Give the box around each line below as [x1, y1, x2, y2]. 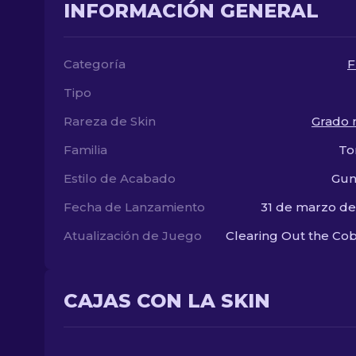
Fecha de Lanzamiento [64, 199, 205, 215]
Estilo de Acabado [64, 171, 176, 186]
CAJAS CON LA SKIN [64, 289, 270, 312]
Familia [64, 142, 107, 157]
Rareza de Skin [64, 114, 156, 129]
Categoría [64, 56, 126, 72]
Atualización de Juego [64, 228, 202, 243]
